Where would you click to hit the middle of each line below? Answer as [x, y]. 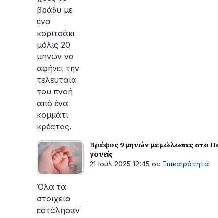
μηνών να [55, 56]
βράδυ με [55, 9]
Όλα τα [52, 187]
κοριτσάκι [56, 33]
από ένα [53, 103]
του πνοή [55, 91]
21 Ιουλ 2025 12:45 [120, 164]
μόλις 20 [54, 45]
